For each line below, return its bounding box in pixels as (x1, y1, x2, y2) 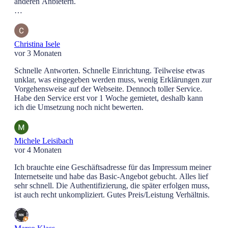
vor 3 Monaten (14, 48, 62, 58)
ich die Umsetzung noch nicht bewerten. (14, 102, 144, 111)
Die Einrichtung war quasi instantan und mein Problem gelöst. (14, 15, 213, 24)
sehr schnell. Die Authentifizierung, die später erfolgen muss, (14, 181, 210, 190)
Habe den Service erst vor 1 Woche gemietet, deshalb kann (14, 93, 203, 102)
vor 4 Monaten (14, 145, 62, 154)
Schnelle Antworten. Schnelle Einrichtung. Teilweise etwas (14, 66, 205, 75)
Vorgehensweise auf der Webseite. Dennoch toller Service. (14, 84, 202, 93)
